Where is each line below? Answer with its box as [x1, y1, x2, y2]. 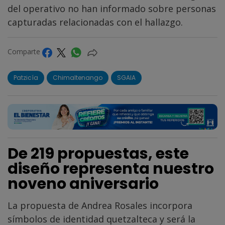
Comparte [8, 47, 42, 57]
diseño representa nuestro [8, 158, 214, 180]
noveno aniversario [8, 173, 159, 195]
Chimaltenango [53, 73, 102, 82]
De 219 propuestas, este [8, 143, 189, 165]
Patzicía [14, 73, 38, 82]
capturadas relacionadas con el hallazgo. [8, 16, 183, 29]
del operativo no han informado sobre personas [8, 3, 216, 15]
